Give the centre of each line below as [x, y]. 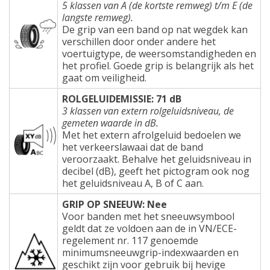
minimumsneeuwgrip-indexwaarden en [150, 252]
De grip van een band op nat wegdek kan [155, 29]
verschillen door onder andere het [139, 41]
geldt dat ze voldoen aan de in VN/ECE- [149, 228]
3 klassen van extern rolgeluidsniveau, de [148, 111]
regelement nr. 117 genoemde [130, 240]
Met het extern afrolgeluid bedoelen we [152, 135]
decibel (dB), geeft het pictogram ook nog [156, 171]
